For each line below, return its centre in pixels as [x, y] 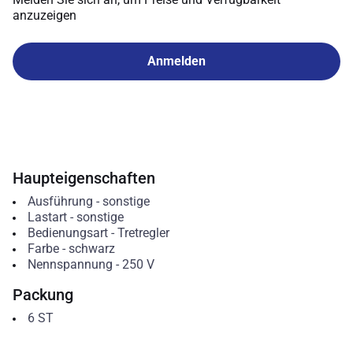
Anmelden [176, 61]
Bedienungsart [67, 233]
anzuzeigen [45, 15]
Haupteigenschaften [84, 178]
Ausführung [60, 201]
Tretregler [143, 233]
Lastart [47, 217]
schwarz [91, 249]
